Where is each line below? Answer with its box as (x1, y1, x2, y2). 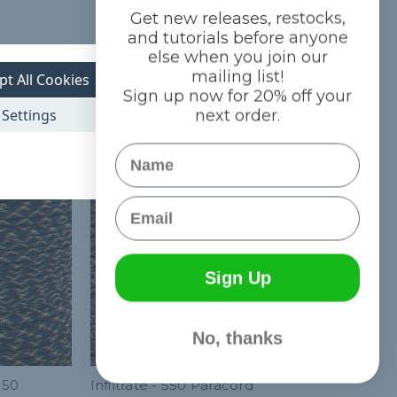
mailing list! (191, 66, 284, 87)
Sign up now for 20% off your (123, 86, 352, 106)
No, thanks (192, 328, 283, 348)
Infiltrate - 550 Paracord (90, 377, 253, 393)
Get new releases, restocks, (129, 8, 346, 28)
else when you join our (147, 47, 328, 67)
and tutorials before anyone (127, 27, 348, 48)
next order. (195, 105, 280, 126)
